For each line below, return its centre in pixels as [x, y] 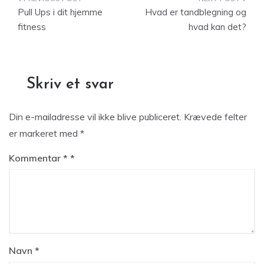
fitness [32, 27]
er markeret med [44, 133]
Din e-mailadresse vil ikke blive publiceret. [95, 117]
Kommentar [36, 158]
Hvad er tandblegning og [196, 12]
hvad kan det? [217, 27]
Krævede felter [215, 117]
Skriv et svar [70, 85]
